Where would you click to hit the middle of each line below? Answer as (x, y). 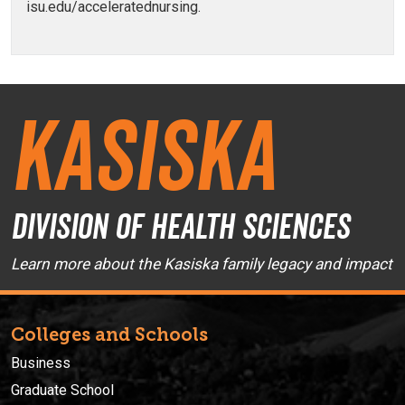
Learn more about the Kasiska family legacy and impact (202, 264)
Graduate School (62, 391)
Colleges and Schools (109, 335)
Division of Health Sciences (180, 227)
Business (41, 363)
